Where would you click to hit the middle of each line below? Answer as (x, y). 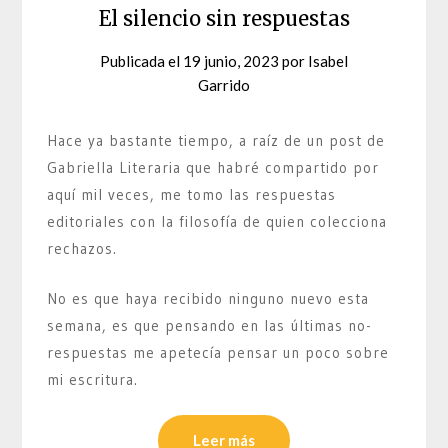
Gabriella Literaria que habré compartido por (213, 168)
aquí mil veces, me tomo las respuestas (192, 195)
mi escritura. (93, 379)
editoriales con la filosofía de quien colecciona (217, 222)
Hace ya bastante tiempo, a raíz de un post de (216, 141)
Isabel (328, 61)
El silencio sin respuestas (224, 19)
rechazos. (82, 249)
